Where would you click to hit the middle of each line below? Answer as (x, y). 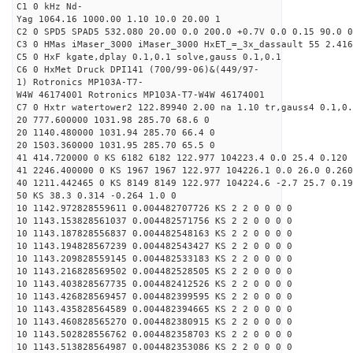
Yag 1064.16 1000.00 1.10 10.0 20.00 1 (119, 19)
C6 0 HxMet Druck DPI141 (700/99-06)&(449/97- (138, 70)
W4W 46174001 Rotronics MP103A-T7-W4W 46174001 (141, 95)
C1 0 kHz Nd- (50, 7)
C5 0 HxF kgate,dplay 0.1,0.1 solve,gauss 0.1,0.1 (149, 57)
